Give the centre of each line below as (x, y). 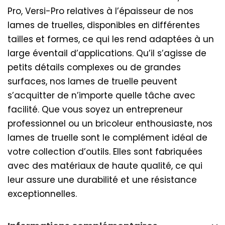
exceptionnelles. (42, 194)
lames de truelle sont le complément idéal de (107, 138)
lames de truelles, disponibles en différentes (104, 25)
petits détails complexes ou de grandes (94, 68)
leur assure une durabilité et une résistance (102, 180)
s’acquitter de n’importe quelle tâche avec (101, 96)
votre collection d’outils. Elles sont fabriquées (105, 152)
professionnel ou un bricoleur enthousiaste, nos (110, 124)
